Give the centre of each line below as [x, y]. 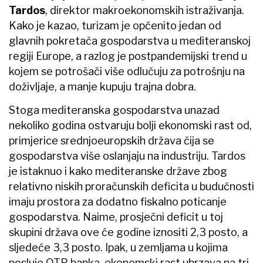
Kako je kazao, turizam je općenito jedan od [115, 25]
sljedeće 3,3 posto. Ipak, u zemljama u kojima [118, 247]
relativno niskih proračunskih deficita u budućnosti [131, 186]
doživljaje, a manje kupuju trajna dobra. [102, 86]
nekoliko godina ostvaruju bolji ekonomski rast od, [130, 125]
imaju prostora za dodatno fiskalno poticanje [118, 201]
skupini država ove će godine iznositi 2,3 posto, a [128, 232]
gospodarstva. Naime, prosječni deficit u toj [116, 217]
